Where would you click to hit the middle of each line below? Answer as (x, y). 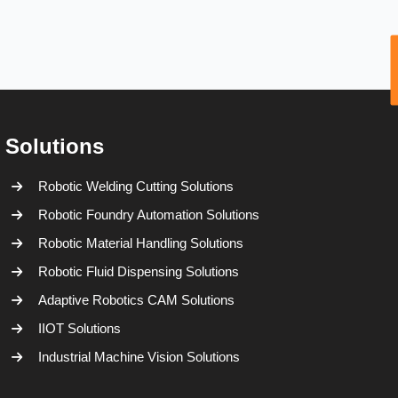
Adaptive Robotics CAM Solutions (136, 300)
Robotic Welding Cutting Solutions (136, 186)
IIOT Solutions (80, 328)
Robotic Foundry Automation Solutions (149, 215)
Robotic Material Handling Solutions (141, 243)
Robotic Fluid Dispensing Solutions (139, 271)
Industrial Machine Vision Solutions (139, 357)
